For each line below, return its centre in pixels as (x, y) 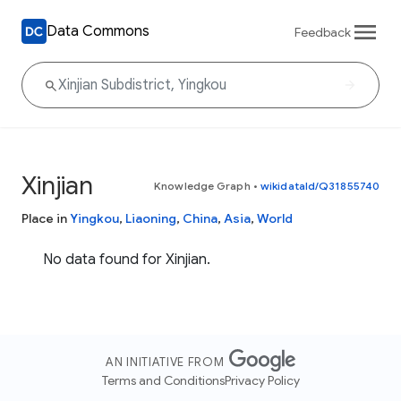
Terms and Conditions (163, 381)
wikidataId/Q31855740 (320, 186)
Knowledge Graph (202, 186)
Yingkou (94, 218)
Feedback (323, 32)
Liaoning (151, 218)
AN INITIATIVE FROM (165, 363)
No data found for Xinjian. (127, 260)
